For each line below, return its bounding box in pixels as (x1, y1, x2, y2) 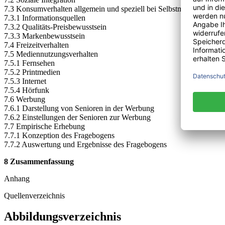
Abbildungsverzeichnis (4, 210, 121, 223)
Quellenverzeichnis (4, 191, 65, 200)
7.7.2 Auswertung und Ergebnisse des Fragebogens (4, 140, 167, 149)
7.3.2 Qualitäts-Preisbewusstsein (4, 22, 106, 31)
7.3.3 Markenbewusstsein (4, 31, 85, 40)
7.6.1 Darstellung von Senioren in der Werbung (4, 103, 154, 113)
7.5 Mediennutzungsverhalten (4, 49, 98, 58)
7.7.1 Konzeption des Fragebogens (4, 131, 115, 140)
